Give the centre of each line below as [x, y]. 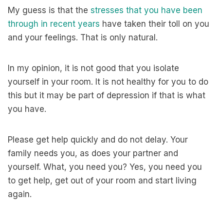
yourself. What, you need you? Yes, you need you [105, 167]
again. [20, 194]
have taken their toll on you [154, 24]
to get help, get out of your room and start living [102, 181]
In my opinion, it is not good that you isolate [93, 68]
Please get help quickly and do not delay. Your [98, 140]
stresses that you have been [146, 10]
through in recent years [54, 24]
